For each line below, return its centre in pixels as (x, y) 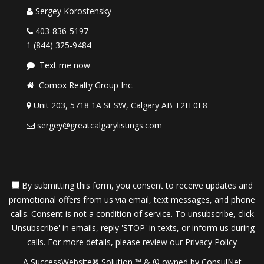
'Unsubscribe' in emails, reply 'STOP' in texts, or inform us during (132, 228)
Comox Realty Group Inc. (86, 85)
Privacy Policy (211, 242)
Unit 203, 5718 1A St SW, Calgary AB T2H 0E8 (121, 105)
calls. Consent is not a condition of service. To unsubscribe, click (132, 214)
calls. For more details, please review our (106, 242)
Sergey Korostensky (73, 11)
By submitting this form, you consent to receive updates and (136, 185)
